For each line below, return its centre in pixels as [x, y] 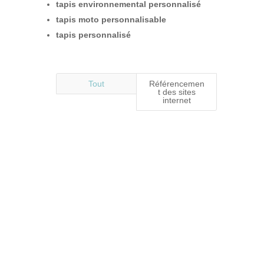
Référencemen [176, 83]
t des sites [176, 92]
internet [176, 100]
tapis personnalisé [93, 34]
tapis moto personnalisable [111, 19]
